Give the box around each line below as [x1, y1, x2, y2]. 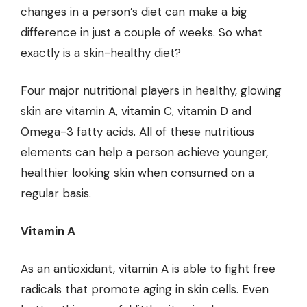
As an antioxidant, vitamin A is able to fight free [21, 261, 275, 277]
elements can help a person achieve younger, [21, 145, 268, 160]
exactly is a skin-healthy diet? [21, 45, 181, 61]
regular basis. [21, 186, 91, 201]
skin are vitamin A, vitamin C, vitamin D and [21, 103, 251, 119]
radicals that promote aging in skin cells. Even [21, 282, 269, 297]
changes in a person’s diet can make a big [21, 4, 247, 20]
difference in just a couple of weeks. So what [21, 25, 262, 40]
